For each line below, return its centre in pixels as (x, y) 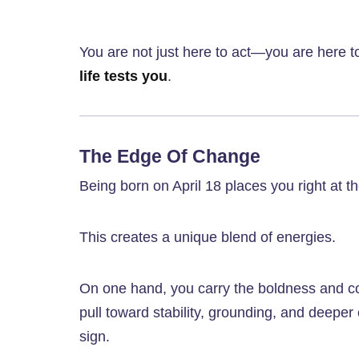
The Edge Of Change (170, 157)
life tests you (123, 77)
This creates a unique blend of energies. (208, 238)
